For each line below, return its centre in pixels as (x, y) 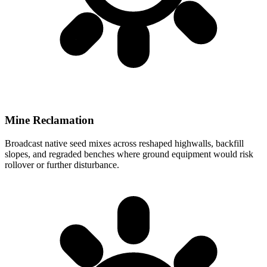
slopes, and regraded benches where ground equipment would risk (129, 154)
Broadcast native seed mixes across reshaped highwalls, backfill (124, 143)
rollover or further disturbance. (62, 164)
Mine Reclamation (49, 120)
